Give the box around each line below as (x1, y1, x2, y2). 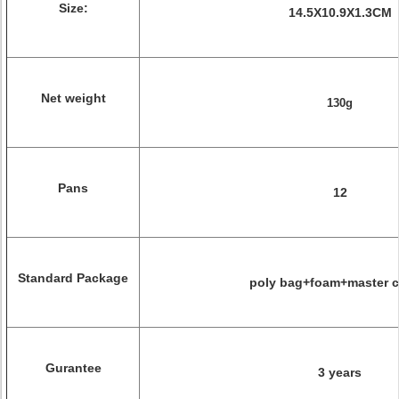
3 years (318, 365, 362, 379)
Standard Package (18, 271, 128, 285)
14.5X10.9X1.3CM (288, 5, 392, 20)
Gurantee (45, 361, 102, 375)
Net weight (40, 91, 106, 105)
